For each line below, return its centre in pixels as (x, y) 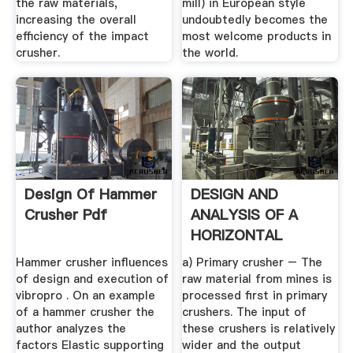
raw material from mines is (257, 279)
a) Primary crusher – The (253, 263)
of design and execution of (92, 279)
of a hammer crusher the (85, 312)
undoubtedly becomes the (255, 20)
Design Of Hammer (90, 194)
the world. (210, 53)
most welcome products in (257, 37)
